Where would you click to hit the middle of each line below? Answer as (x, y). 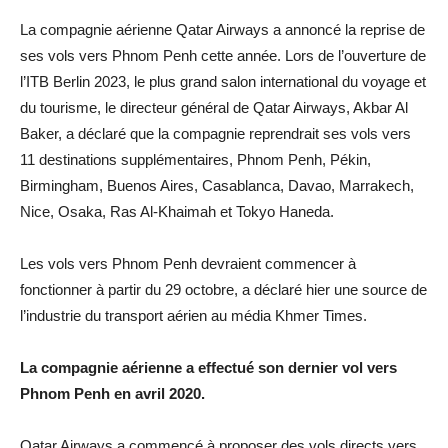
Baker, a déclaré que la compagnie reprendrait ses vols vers (215, 133)
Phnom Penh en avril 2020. (112, 393)
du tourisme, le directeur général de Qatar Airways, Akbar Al (214, 107)
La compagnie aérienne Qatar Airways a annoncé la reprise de (222, 29)
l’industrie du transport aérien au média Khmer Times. (193, 315)
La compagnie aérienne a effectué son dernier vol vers (208, 367)
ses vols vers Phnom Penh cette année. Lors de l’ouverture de (223, 55)
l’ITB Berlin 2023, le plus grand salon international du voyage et (223, 81)
